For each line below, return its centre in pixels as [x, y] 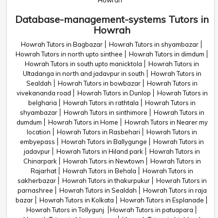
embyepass [37, 142]
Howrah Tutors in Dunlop [114, 93]
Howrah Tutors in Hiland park [100, 151]
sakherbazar [36, 181]
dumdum [29, 122]
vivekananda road [44, 93]
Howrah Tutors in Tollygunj [66, 210]
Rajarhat [44, 171]
